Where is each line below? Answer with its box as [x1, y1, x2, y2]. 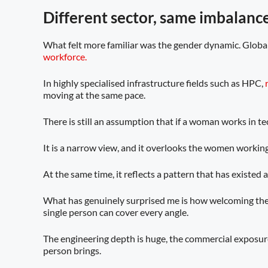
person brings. [43, 245, 101, 256]
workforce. [43, 51, 87, 62]
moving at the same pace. [43, 89, 147, 100]
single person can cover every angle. [43, 206, 188, 218]
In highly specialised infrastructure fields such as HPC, [43, 77, 265, 89]
